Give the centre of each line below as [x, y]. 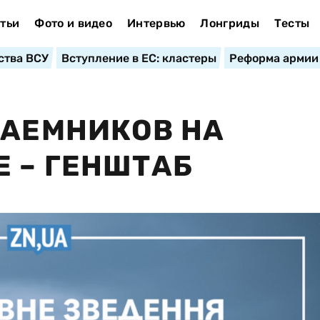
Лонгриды [230, 23]
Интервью [156, 23]
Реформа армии [274, 58]
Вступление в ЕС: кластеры [139, 58]
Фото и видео [74, 23]
